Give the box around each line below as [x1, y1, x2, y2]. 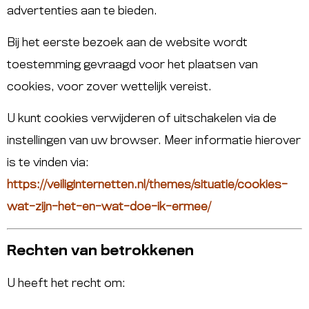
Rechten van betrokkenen [7, 244, 194, 258]
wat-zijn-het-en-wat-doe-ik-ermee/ [7, 201, 211, 213]
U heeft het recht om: [7, 277, 126, 289]
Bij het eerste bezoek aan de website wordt [7, 37, 248, 49]
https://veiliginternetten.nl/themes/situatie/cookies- [7, 179, 288, 191]
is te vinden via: [7, 157, 89, 169]
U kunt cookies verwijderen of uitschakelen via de [7, 113, 277, 125]
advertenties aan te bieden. [7, 5, 157, 17]
